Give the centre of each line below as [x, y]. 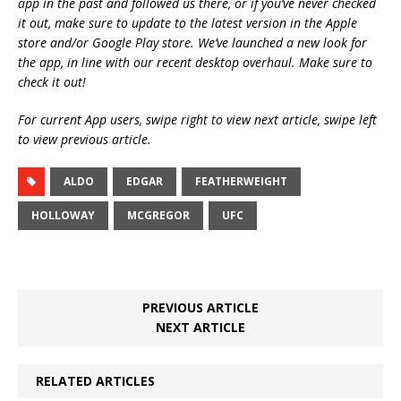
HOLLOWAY [63, 215]
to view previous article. [85, 139]
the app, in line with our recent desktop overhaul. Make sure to [195, 62]
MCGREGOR [158, 215]
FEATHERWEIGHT [241, 181]
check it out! [52, 81]
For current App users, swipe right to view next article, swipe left [197, 119]
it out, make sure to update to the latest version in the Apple [188, 22]
